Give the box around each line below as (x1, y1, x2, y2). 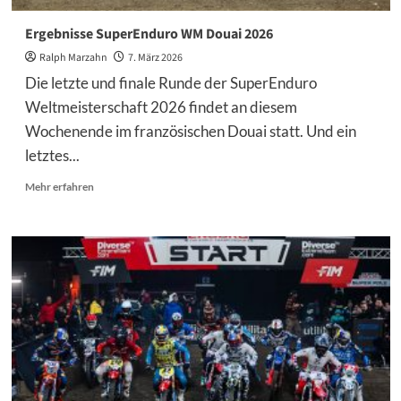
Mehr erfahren (24, 180, 94, 193)
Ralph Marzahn (38, 50, 107, 65)
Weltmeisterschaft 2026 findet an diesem (24, 98, 297, 116)
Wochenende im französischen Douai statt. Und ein (24, 122, 356, 141)
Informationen (92, 194, 163, 208)
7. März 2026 (127, 50, 183, 65)
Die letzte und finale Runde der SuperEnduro (24, 73, 317, 92)
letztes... (24, 146, 80, 165)
